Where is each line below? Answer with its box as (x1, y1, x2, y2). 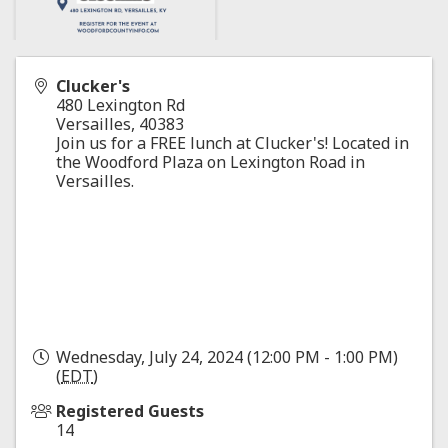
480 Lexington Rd (56, 94, 185, 117)
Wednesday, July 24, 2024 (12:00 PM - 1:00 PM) (56, 346, 398, 369)
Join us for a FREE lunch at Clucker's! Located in (56, 132, 409, 155)
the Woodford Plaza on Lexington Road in (56, 151, 365, 174)
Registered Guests (56, 400, 204, 423)
